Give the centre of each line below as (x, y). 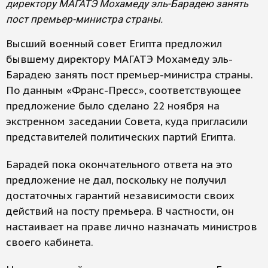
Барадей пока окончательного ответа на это (119, 165)
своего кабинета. (50, 242)
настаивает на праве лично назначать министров (132, 227)
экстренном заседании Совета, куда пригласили (127, 121)
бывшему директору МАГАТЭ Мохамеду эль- (119, 59)
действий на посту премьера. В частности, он (120, 211)
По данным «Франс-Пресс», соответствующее (124, 90)
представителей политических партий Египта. (121, 137)
